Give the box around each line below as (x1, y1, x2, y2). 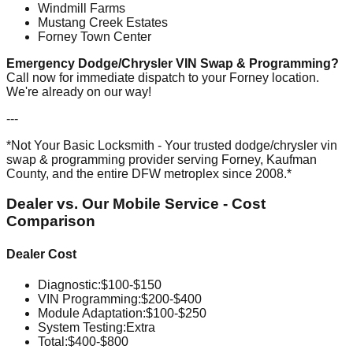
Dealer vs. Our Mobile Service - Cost (6, 195, 266, 213)
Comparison (6, 213, 95, 230)
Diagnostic (38, 277, 98, 292)
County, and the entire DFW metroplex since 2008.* (6, 166, 292, 180)
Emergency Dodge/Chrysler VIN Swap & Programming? (6, 56, 339, 70)
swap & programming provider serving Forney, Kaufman (6, 152, 317, 166)
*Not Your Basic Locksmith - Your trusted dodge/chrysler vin (6, 138, 337, 152)
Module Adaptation (38, 306, 143, 320)
